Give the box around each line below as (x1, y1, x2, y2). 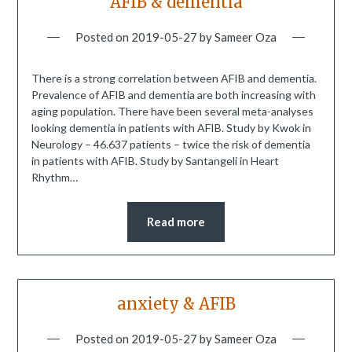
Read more (147, 214, 205, 229)
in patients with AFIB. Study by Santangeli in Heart (31, 153, 279, 167)
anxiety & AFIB (116, 293, 236, 313)
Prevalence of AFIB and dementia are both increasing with (31, 87, 316, 101)
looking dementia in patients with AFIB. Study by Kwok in (31, 120, 311, 134)
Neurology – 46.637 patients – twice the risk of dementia (31, 137, 310, 151)
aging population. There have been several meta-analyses (31, 104, 313, 118)
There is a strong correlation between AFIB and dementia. (31, 71, 317, 85)
